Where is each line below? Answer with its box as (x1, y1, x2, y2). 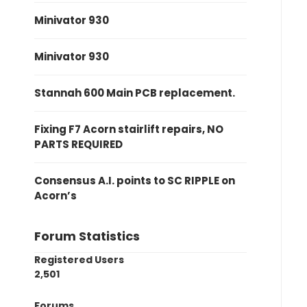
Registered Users (34, 253, 124, 267)
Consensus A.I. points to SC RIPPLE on (34, 173, 235, 188)
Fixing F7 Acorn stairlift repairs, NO (34, 122, 223, 136)
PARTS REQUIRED (34, 137, 123, 151)
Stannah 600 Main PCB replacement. (34, 86, 235, 100)
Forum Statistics (34, 228, 140, 245)
